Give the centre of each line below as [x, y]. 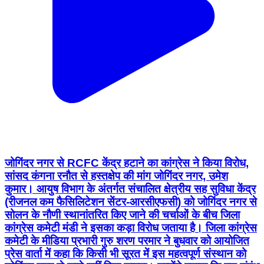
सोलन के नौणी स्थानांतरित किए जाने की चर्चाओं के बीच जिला [122, 215]
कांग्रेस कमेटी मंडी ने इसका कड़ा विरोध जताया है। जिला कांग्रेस [131, 228]
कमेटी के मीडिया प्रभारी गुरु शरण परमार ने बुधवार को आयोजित [127, 241]
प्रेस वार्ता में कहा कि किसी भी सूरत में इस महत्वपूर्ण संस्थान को [126, 254]
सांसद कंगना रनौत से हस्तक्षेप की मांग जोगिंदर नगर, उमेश [116, 176]
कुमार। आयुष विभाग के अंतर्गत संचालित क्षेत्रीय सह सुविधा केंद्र [130, 189]
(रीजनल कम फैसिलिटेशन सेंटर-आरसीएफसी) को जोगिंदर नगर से [131, 202]
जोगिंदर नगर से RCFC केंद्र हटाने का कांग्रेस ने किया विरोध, [127, 163]
